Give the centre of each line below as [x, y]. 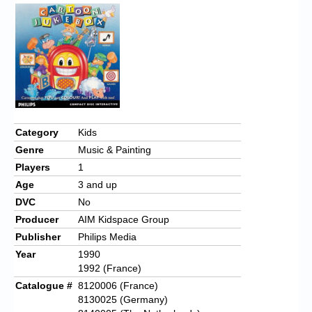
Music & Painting [115, 149]
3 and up [97, 184]
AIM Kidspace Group [124, 219]
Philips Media [107, 236]
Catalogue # [44, 285]
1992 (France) [110, 268]
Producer [37, 219]
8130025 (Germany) [123, 299]
